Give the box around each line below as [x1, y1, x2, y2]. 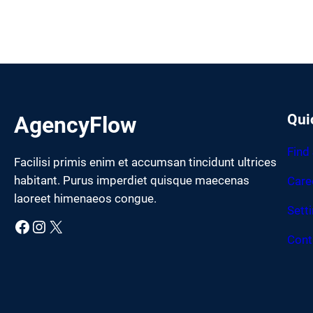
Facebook [13, 216, 22, 236]
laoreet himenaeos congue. [14, 191, 156, 206]
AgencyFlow [14, 112, 137, 139]
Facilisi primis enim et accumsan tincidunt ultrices [14, 155, 277, 170]
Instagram [30, 216, 45, 236]
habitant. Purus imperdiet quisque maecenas [14, 173, 249, 188]
